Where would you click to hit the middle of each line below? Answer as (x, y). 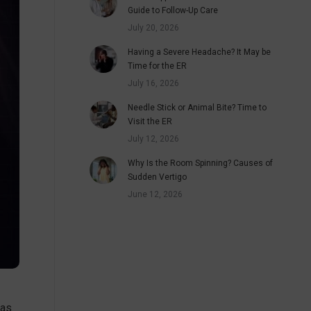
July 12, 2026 (153, 139)
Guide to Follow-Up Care (173, 10)
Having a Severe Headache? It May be (199, 52)
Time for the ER (157, 66)
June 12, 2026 (155, 194)
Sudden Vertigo (157, 177)
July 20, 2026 (153, 28)
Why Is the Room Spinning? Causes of (200, 163)
